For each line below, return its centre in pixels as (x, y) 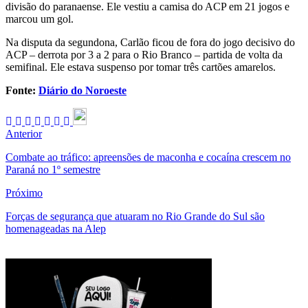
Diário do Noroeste (82, 90)
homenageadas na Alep (56, 228)
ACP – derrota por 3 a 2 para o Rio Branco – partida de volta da (144, 54)
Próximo (24, 192)
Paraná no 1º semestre (53, 169)
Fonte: (22, 90)
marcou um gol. (40, 19)
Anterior (24, 133)
